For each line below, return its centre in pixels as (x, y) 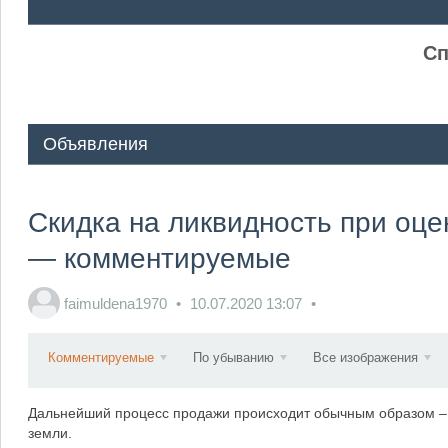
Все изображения (365, 357)
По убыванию (233, 357)
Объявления (95, 144)
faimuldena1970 (115, 303)
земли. (49, 433)
